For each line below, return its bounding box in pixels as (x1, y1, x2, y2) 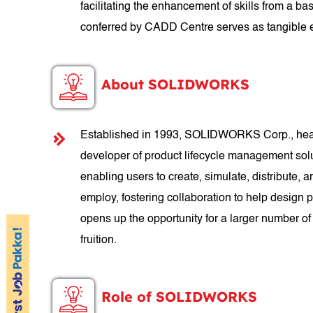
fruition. (80, 235, 117, 247)
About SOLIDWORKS (101, 75, 250, 94)
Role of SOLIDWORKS (101, 288, 258, 306)
